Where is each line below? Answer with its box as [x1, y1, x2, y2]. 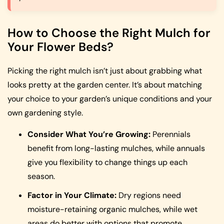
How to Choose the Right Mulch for [7, 25, 210, 41]
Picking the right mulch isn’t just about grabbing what [7, 65, 202, 76]
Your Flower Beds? [7, 39, 113, 55]
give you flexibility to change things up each [27, 156, 187, 167]
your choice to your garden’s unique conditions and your [7, 93, 212, 104]
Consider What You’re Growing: [27, 128, 150, 139]
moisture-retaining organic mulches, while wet [27, 203, 197, 214]
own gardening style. [7, 107, 83, 118]
